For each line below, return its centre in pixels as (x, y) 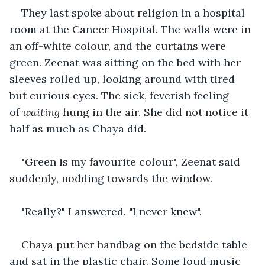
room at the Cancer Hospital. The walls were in (132, 29)
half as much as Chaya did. (78, 128)
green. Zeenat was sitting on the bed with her (127, 62)
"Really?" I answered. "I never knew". (112, 211)
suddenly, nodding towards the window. (111, 178)
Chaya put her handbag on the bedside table (136, 244)
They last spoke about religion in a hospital (135, 12)
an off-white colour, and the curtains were (119, 46)
